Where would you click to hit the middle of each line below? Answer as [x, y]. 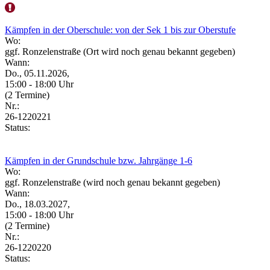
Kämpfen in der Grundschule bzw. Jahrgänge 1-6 [99, 160]
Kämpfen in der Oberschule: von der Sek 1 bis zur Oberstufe [120, 30]
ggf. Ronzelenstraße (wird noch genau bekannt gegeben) [112, 182]
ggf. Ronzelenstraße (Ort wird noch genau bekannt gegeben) [120, 51]
